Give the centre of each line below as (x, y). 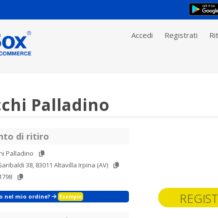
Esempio (71, 197)
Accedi (142, 35)
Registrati (181, 35)
